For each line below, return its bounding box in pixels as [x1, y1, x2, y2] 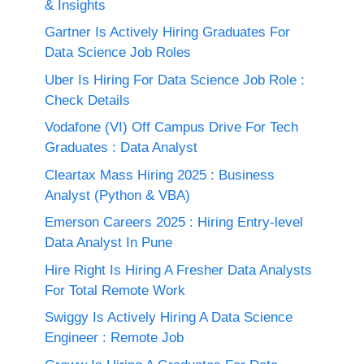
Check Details [45, 92, 130, 108]
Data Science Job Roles [45, 45, 191, 60]
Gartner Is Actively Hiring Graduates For [45, 24, 290, 40]
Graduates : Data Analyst [45, 140, 197, 155]
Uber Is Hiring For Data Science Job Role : [45, 71, 305, 88]
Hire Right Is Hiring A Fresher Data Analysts [45, 262, 312, 278]
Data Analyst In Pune [45, 235, 172, 250]
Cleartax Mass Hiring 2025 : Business [45, 167, 275, 183]
